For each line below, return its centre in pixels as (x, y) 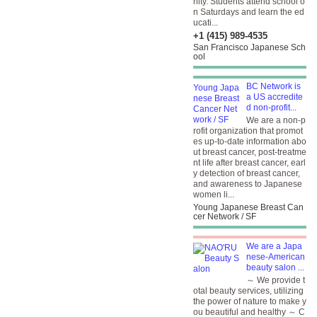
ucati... (206, 23)
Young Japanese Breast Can (248, 207)
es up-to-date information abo (250, 142)
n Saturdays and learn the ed (249, 12)
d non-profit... (271, 108)
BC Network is (273, 86)
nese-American (276, 257)
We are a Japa (274, 246)
